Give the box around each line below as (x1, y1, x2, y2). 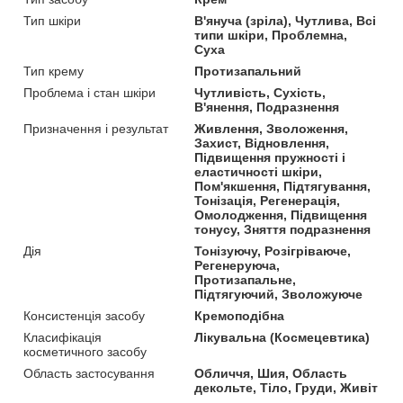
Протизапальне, (194, 273, 297, 288)
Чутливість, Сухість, (194, 85, 327, 101)
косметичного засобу (23, 345, 147, 360)
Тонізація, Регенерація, (194, 193, 341, 209)
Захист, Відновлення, (194, 136, 330, 151)
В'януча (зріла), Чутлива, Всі (194, 13, 377, 29)
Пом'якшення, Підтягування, (194, 179, 372, 194)
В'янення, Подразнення (194, 100, 340, 115)
